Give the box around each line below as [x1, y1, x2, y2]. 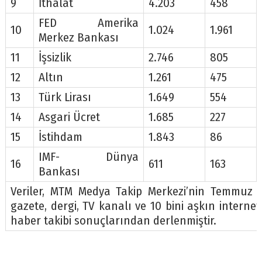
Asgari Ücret [38, 109, 100, 125]
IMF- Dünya [38, 149, 139, 164]
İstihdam [38, 129, 82, 144]
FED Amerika [38, 15, 139, 30]
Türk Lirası [38, 89, 91, 105]
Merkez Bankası [38, 30, 119, 45]
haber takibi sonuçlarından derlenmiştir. [10, 213, 216, 228]
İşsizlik [38, 50, 71, 65]
